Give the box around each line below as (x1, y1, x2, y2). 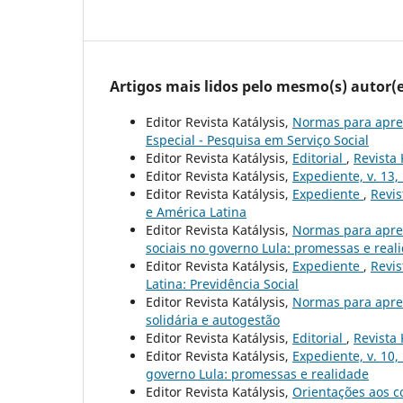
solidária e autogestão (146, 311, 280, 329)
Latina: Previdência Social (146, 275, 299, 293)
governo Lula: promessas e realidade (146, 365, 369, 383)
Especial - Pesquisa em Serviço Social (146, 131, 369, 149)
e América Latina (146, 203, 246, 221)
